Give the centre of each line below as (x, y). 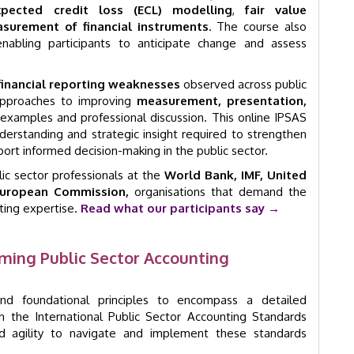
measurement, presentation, (222, 101)
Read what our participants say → (180, 208)
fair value (276, 10)
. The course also (258, 26)
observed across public (243, 84)
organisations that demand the (218, 192)
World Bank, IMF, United (235, 175)
